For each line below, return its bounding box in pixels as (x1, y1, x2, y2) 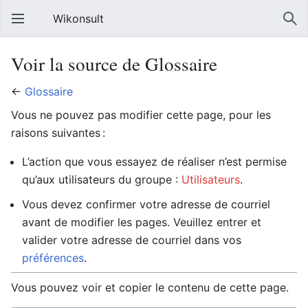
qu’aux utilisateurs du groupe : (22, 173, 181, 186)
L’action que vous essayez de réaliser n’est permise (22, 155, 287, 168)
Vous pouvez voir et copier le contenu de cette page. (11, 280, 289, 294)
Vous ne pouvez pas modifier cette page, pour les (11, 108, 271, 122)
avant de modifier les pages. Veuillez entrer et (22, 215, 261, 229)
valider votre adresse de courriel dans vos (22, 233, 241, 247)
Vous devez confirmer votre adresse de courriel (22, 197, 270, 211)
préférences (22, 251, 84, 265)
